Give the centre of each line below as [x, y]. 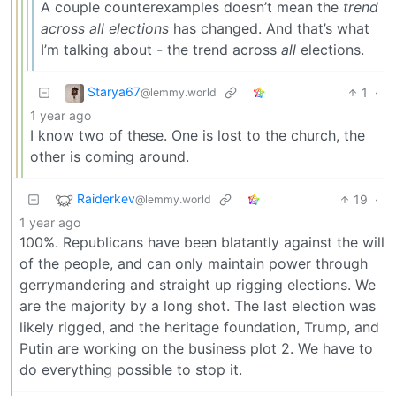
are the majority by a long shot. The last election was [198, 306]
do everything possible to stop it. [131, 370]
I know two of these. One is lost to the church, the [198, 136]
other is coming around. [110, 157]
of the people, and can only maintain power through [194, 264]
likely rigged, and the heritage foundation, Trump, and [199, 327]
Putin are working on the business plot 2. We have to [196, 349]
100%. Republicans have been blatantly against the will [202, 243]
